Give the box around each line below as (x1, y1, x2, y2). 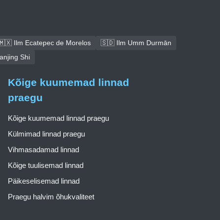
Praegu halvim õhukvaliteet (8, 192, 94, 201)
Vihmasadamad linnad (8, 145, 79, 154)
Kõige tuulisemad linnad (8, 161, 83, 169)
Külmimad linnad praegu (8, 130, 85, 138)
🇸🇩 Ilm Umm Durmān (101, 39, 171, 47)
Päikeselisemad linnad (8, 177, 80, 185)
